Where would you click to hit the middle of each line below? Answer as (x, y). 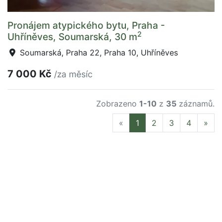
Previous (139, 122)
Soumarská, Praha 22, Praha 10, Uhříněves (98, 53)
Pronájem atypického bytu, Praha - (86, 25)
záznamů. (195, 104)
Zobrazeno (118, 104)
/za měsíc (73, 74)
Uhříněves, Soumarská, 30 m (72, 37)
